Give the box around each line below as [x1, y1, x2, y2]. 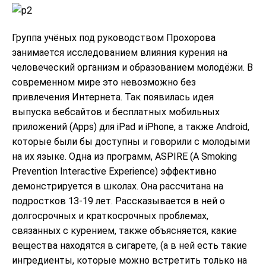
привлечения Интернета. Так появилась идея [12, 91, 214, 103]
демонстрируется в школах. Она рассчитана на [12, 180, 223, 192]
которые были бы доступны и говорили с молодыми [12, 135, 250, 147]
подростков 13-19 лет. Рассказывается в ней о [12, 195, 225, 207]
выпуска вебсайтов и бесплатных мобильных [12, 106, 220, 118]
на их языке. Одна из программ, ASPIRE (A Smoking [12, 150, 237, 162]
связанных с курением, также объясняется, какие [12, 224, 237, 236]
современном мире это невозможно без [12, 76, 196, 88]
